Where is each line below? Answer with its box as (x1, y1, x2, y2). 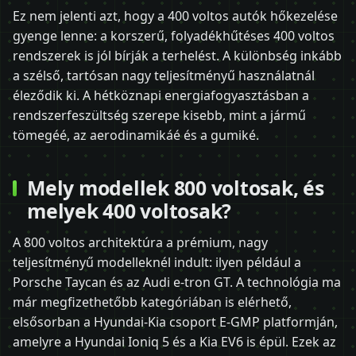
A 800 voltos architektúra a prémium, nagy (13, 233, 268, 251)
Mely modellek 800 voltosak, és (27, 174, 324, 202)
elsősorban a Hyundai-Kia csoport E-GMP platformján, (13, 312, 338, 331)
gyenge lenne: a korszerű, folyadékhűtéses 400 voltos (13, 26, 335, 44)
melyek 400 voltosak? (27, 197, 232, 225)
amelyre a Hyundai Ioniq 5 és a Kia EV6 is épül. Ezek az (13, 332, 336, 350)
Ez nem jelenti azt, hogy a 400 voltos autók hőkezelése (13, 6, 338, 25)
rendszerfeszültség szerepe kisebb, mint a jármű (13, 106, 306, 124)
